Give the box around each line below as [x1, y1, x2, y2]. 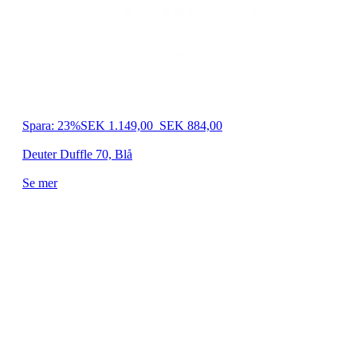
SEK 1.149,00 [80, 119, 153, 133]
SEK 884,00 [159, 119, 222, 133]
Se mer [22, 176, 57, 190]
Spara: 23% [22, 119, 80, 133]
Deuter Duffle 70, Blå [22, 147, 132, 162]
